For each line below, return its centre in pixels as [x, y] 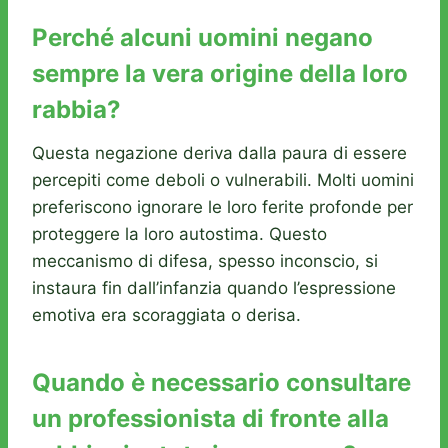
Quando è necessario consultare [221, 383]
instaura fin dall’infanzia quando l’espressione [214, 288]
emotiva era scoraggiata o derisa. [166, 315]
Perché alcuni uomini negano [202, 38]
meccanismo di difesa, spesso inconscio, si [205, 261]
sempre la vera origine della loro [220, 74]
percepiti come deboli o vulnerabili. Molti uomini [223, 180]
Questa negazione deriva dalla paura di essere [219, 153]
